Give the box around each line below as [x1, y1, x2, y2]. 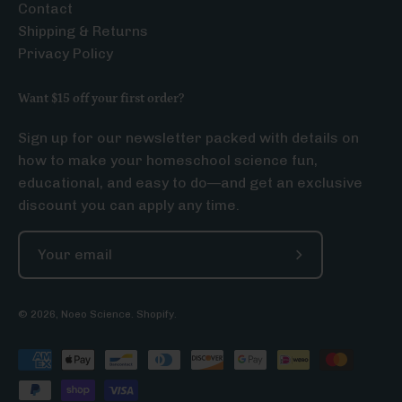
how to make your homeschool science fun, [18, 151, 318, 169]
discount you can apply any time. [18, 196, 240, 214]
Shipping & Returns [18, 22, 148, 39]
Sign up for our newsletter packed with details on [18, 128, 359, 146]
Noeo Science [61, 307, 131, 320]
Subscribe [297, 256, 368, 274]
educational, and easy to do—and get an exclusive [18, 173, 363, 191]
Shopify [136, 307, 174, 320]
